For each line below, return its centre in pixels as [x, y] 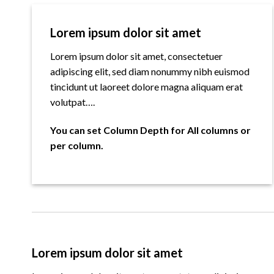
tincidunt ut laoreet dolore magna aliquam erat [146, 87]
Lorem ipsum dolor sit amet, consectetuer [136, 56]
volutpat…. [72, 102]
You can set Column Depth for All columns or [150, 130]
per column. [77, 145]
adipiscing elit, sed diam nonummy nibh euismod [150, 72]
